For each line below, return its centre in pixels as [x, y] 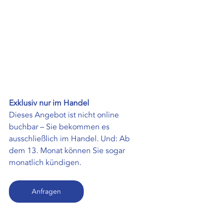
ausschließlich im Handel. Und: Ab [70, 139]
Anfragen [46, 192]
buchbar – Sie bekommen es [60, 127]
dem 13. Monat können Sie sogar [68, 151]
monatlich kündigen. [45, 163]
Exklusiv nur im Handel [49, 103]
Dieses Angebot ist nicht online [65, 115]
